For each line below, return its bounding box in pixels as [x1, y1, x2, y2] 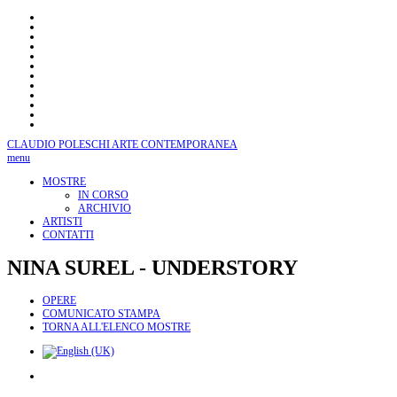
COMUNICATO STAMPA [43, 307, 160, 321]
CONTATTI [43, 229, 94, 241]
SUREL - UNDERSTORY [59, 256, 298, 280]
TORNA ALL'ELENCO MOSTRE [43, 321, 191, 334]
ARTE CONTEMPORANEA [112, 138, 237, 151]
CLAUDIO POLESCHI [7, 138, 112, 151]
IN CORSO [78, 189, 128, 201]
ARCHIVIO [78, 202, 131, 214]
